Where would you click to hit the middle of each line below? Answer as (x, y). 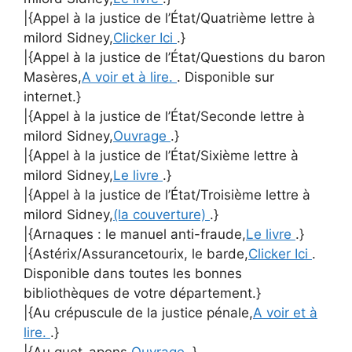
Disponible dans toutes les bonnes (133, 273)
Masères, (53, 77)
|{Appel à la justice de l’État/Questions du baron (174, 57)
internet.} (52, 96)
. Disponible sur (225, 77)
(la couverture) (161, 214)
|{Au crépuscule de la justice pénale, (138, 312)
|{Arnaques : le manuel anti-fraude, (135, 234)
